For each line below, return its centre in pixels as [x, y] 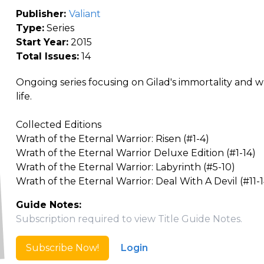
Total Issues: [47, 56]
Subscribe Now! [62, 248]
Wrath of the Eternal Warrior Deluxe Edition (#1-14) [136, 153]
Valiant [85, 14]
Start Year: [42, 42]
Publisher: [42, 14]
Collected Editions [58, 125]
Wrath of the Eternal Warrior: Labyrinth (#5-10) [125, 167]
